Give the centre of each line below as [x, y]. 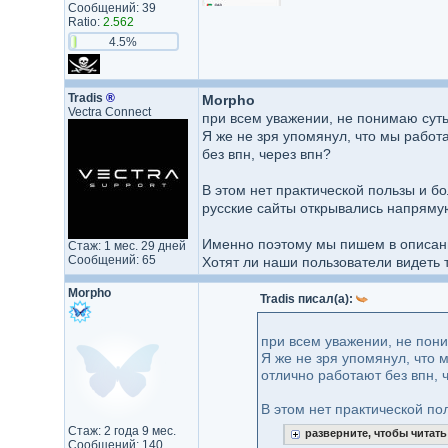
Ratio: [85, 22]
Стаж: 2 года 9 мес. [121, 431]
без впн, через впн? [266, 154]
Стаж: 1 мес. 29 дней [126, 246]
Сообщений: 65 [111, 260]
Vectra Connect [109, 112]
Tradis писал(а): [307, 299]
